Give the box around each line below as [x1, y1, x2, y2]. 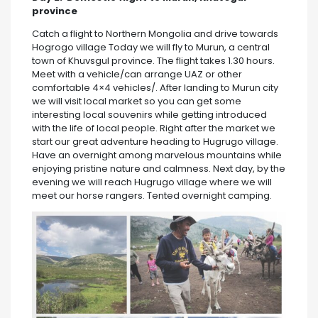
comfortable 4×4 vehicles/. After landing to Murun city [32, 80, 278, 94]
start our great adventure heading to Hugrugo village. [32, 134, 278, 148]
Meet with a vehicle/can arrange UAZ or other [32, 67, 242, 81]
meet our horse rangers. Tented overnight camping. [32, 188, 272, 202]
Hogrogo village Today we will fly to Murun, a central [32, 40, 270, 54]
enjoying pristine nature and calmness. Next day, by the [32, 161, 285, 175]
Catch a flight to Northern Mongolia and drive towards [32, 26, 278, 40]
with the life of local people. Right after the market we [32, 121, 275, 135]
